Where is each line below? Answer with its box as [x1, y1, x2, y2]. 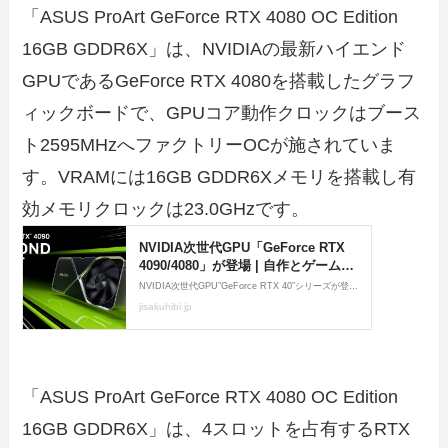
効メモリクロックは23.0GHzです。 [22, 199, 310, 220]
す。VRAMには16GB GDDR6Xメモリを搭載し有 [22, 167, 417, 188]
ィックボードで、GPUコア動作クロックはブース [22, 103, 422, 124]
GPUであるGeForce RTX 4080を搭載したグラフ [22, 71, 416, 92]
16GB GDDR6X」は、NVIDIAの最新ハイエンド [22, 39, 407, 60]
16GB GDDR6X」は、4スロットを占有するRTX [22, 419, 411, 440]
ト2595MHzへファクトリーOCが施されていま [22, 135, 397, 156]
